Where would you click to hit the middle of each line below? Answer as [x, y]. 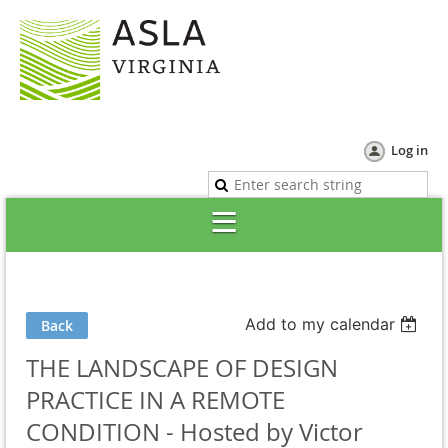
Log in [409, 150]
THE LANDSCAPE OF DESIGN [182, 368]
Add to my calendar [320, 324]
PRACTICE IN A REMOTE [155, 400]
